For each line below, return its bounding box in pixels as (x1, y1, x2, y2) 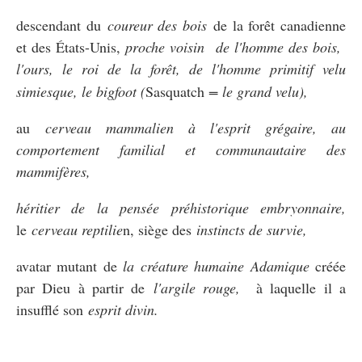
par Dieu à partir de (16, 277, 154, 297)
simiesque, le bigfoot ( (16, 81, 145, 101)
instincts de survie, (196, 219, 307, 239)
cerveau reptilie (32, 219, 123, 239)
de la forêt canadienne (207, 15, 346, 35)
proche (120, 36, 170, 57)
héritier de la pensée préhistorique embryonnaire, (16, 197, 346, 217)
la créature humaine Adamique (123, 255, 309, 276)
